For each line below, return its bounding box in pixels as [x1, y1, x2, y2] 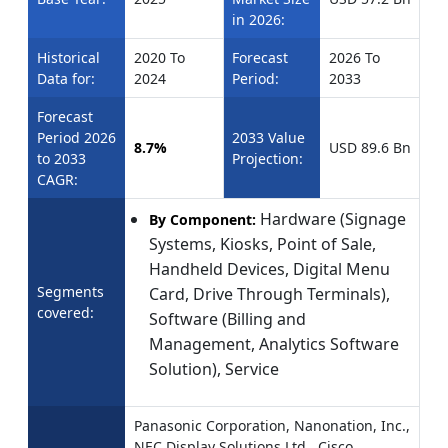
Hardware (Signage [260, 207, 406, 230]
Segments [37, 281, 104, 301]
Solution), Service [149, 357, 279, 380]
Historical [37, 47, 100, 67]
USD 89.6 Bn [329, 137, 411, 157]
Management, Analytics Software [149, 332, 399, 355]
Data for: [37, 68, 95, 88]
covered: [37, 302, 94, 322]
